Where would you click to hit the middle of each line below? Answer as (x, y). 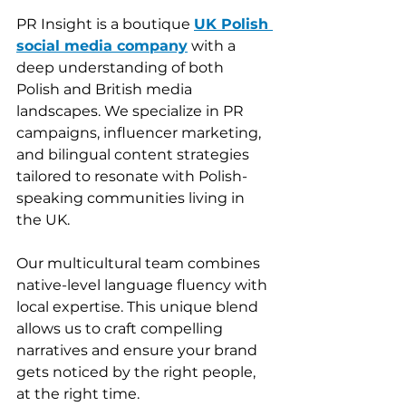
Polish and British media (106, 89)
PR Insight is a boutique (105, 24)
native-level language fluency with (144, 285)
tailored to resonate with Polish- (132, 176)
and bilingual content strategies (135, 154)
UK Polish (233, 24)
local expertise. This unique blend (139, 306)
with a (213, 45)
